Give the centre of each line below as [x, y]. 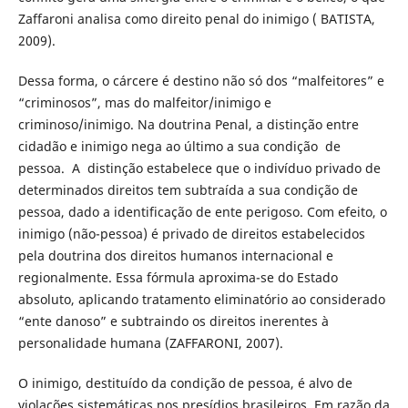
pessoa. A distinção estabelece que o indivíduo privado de [199, 168]
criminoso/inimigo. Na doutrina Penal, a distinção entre [188, 125]
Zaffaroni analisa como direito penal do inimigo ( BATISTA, [196, 19]
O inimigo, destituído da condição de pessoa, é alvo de [185, 383]
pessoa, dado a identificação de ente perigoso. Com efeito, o [202, 212]
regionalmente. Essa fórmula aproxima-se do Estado [178, 278]
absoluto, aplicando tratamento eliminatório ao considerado [201, 300]
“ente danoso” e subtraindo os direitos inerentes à [173, 321]
